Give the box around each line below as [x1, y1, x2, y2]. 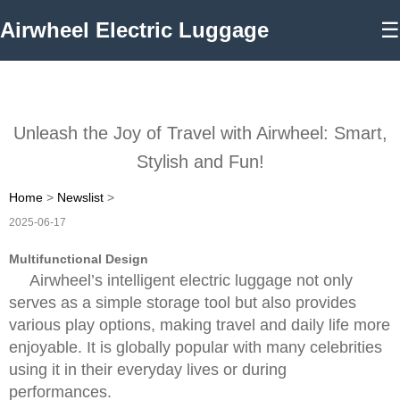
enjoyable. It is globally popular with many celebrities [9, 338, 382, 356]
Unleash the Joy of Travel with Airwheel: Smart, [12, 123, 387, 143]
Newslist [57, 190, 104, 204]
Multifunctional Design [9, 252, 148, 266]
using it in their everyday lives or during [9, 361, 287, 379]
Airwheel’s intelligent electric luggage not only [29, 271, 353, 289]
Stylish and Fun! [136, 152, 264, 171]
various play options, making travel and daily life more [9, 316, 390, 334]
